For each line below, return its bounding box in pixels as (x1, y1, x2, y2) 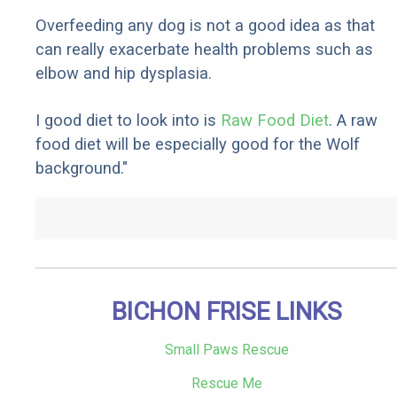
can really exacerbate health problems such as (35, 40, 373, 59)
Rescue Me (191, 375, 262, 393)
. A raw (329, 111, 378, 130)
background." (35, 159, 128, 178)
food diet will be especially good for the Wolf (35, 135, 360, 154)
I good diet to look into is (35, 111, 221, 130)
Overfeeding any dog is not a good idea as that (35, 16, 375, 35)
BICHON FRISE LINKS (112, 297, 342, 327)
